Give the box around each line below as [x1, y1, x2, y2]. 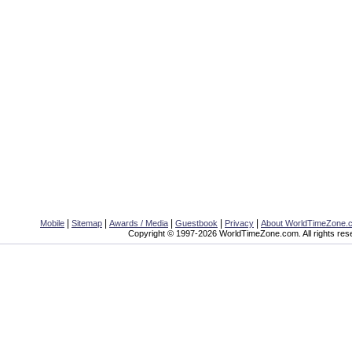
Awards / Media [109, 218, 168, 228]
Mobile [40, 218, 64, 228]
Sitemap [71, 218, 102, 228]
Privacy [225, 218, 254, 228]
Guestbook [175, 218, 218, 228]
